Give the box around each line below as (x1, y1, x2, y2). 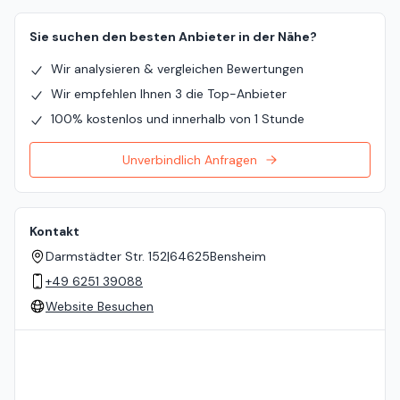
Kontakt (29, 223, 79, 240)
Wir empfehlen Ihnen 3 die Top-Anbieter (51, 86, 287, 103)
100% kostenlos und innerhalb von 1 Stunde (51, 111, 304, 128)
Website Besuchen (46, 298, 154, 315)
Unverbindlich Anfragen (121, 152, 257, 169)
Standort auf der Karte (14, 330, 148, 347)
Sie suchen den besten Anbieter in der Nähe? (29, 29, 317, 46)
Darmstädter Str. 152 (46, 248, 167, 265)
